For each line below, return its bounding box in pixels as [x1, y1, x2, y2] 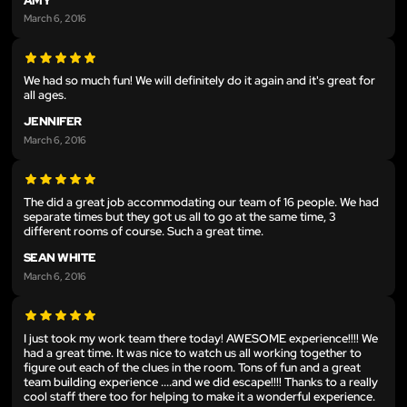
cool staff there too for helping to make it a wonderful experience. [24, 388, 375, 404]
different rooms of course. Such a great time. [24, 223, 263, 239]
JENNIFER [24, 114, 82, 130]
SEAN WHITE [24, 249, 96, 265]
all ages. [24, 87, 66, 104]
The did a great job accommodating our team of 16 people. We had [24, 194, 379, 210]
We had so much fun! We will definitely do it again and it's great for [24, 73, 375, 89]
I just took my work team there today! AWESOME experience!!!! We [24, 330, 378, 346]
